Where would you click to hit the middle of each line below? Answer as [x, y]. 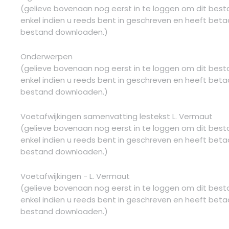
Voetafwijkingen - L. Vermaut [75, 176]
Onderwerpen [47, 56]
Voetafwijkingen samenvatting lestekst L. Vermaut [117, 116]
